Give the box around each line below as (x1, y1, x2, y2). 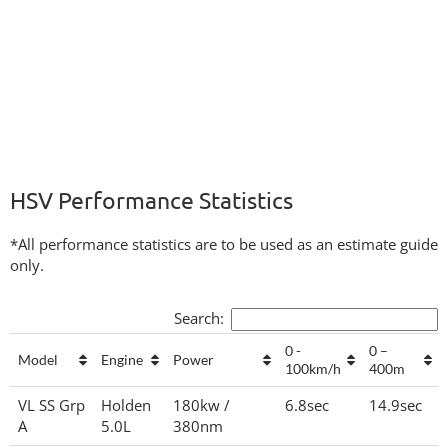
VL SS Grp (18, 395, 85, 415)
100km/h (285, 360, 341, 377)
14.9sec (369, 395, 430, 415)
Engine (101, 351, 143, 368)
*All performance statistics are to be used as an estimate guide (10, 234, 438, 254)
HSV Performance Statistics (10, 185, 293, 214)
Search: (173, 307, 224, 328)
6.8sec (285, 395, 337, 415)
